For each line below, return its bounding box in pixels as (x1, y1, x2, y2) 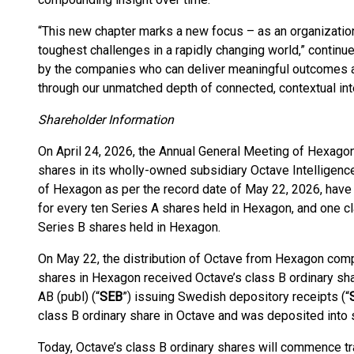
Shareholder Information (38, 112, 174, 127)
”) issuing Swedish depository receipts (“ (122, 289, 349, 304)
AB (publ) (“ (38, 289, 100, 304)
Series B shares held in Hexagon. (38, 220, 220, 235)
